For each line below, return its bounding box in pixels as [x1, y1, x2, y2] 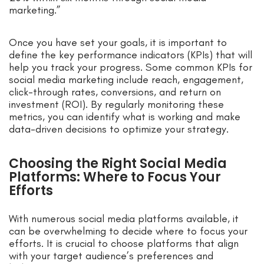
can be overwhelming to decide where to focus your [9, 225, 247, 238]
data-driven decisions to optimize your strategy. [9, 123, 229, 136]
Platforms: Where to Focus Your [9, 168, 221, 187]
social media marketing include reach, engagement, [9, 73, 243, 87]
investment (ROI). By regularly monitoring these [9, 98, 224, 111]
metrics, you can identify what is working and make [9, 110, 240, 124]
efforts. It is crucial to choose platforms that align [9, 237, 239, 250]
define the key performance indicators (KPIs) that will [9, 48, 252, 62]
